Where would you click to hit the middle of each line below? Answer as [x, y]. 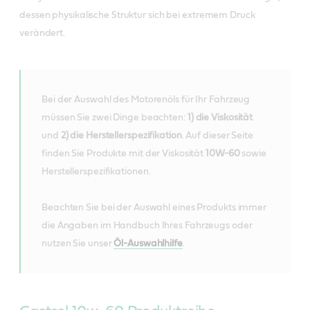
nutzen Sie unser [78, 243]
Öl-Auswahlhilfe [148, 243]
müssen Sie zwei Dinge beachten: [113, 117]
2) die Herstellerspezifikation [121, 135]
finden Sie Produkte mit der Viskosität [124, 153]
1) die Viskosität [219, 117]
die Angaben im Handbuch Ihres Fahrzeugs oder [147, 225]
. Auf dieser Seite [217, 135]
